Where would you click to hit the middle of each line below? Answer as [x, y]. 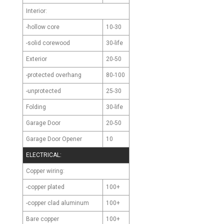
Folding [36, 107]
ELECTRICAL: [44, 155]
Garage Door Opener [54, 139]
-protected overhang [54, 75]
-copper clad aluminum [57, 203]
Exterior [36, 59]
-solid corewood [48, 43]
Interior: [36, 11]
